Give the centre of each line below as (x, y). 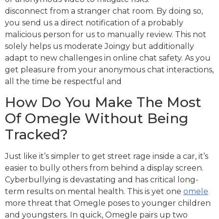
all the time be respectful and (63, 81)
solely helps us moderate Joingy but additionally (99, 46)
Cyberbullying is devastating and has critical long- (102, 179)
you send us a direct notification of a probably (94, 22)
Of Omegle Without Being (97, 118)
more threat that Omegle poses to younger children (108, 203)
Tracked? (36, 134)
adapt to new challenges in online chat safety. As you (108, 58)
